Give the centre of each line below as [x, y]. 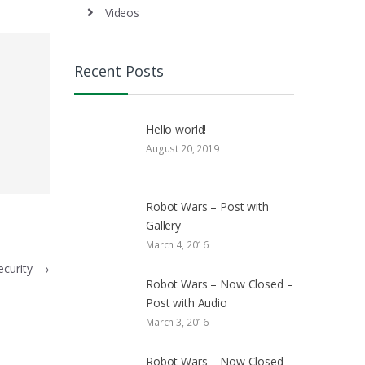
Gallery [164, 226]
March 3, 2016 [178, 323]
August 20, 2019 [182, 149]
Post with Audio [187, 303]
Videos [122, 12]
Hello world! [176, 130]
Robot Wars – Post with [207, 207]
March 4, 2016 [178, 245]
